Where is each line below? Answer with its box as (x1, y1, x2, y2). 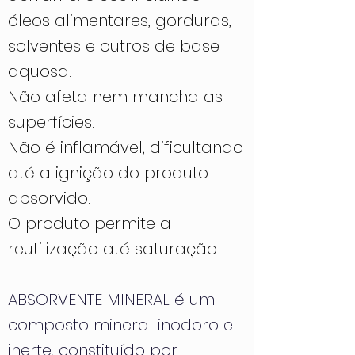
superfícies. (8, 111, 94, 133)
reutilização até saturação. (8, 238, 219, 260)
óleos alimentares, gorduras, (8, 10, 231, 32)
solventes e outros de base (8, 35, 219, 57)
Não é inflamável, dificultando (8, 136, 243, 158)
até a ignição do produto (8, 162, 208, 184)
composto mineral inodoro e (8, 314, 233, 336)
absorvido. (8, 187, 90, 209)
